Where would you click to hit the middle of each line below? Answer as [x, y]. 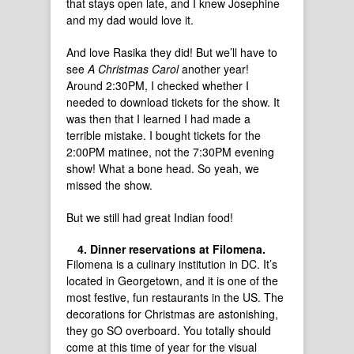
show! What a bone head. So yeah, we [163, 168]
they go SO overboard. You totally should [169, 330]
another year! [214, 69]
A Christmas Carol [133, 69]
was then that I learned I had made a [158, 119]
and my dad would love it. [132, 20]
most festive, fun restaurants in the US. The [175, 297]
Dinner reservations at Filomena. [178, 249]
